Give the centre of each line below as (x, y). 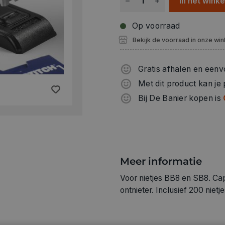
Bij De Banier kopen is (181, 98)
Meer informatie (161, 161)
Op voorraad (156, 26)
